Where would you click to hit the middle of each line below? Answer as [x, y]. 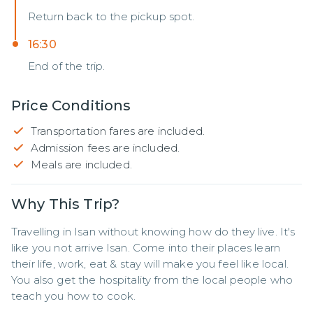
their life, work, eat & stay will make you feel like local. [150, 264]
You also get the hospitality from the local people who [152, 280]
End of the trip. [67, 66]
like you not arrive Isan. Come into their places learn [146, 248]
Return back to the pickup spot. [111, 16]
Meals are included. [81, 164]
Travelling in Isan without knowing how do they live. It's [153, 232]
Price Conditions [71, 105]
